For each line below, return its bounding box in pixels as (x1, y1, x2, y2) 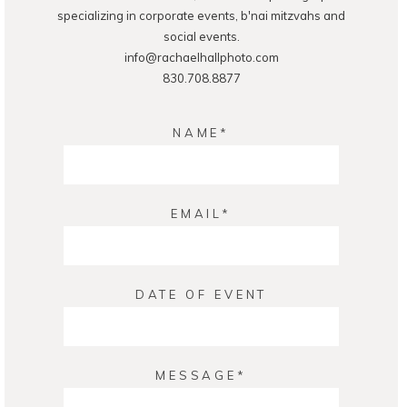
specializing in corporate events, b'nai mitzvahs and (57, 7, 345, 23)
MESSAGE (154, 367, 238, 382)
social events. (163, 28, 240, 44)
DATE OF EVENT (134, 286, 268, 302)
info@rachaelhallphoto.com (124, 49, 279, 65)
